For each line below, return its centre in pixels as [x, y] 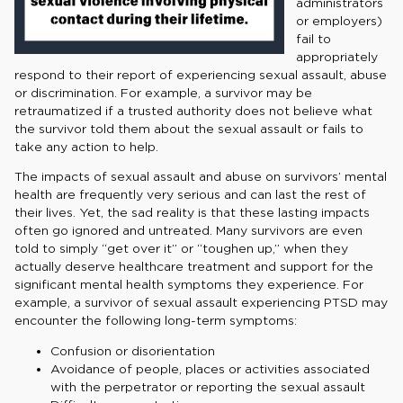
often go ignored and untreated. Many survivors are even [188, 231]
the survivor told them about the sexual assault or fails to [189, 129]
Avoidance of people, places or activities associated [210, 368]
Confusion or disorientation [133, 350]
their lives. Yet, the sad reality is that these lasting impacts [192, 213]
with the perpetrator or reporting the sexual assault [208, 386]
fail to [314, 39]
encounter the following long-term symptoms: [156, 321]
